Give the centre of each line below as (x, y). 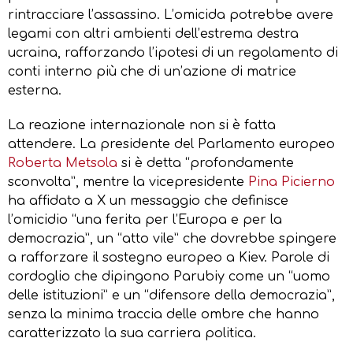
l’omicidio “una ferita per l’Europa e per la (145, 219)
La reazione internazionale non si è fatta (142, 125)
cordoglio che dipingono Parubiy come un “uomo (169, 276)
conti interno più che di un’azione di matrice (152, 71)
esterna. (35, 90)
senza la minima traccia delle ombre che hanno (163, 314)
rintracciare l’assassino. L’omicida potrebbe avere (171, 15)
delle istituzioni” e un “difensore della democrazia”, (171, 295)
